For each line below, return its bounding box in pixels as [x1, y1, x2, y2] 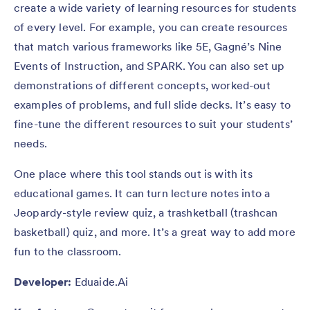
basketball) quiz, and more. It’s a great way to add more [14, 225, 295, 239]
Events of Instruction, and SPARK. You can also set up [14, 59, 285, 73]
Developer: [14, 275, 72, 289]
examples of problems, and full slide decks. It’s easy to [14, 98, 291, 112]
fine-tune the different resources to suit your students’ [14, 117, 293, 131]
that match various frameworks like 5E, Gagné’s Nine [14, 39, 282, 54]
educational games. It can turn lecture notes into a [14, 186, 271, 201]
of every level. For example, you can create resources [14, 20, 288, 35]
